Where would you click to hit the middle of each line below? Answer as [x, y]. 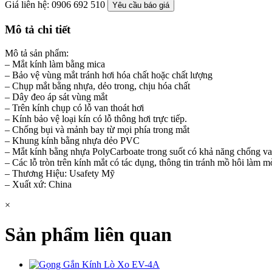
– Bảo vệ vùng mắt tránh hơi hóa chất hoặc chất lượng [109, 75]
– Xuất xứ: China [38, 184]
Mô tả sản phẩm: [37, 53]
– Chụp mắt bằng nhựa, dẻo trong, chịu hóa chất [97, 86]
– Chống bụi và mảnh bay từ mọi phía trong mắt [97, 129]
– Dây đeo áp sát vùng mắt [56, 97]
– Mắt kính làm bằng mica [55, 64]
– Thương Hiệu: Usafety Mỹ [60, 173]
